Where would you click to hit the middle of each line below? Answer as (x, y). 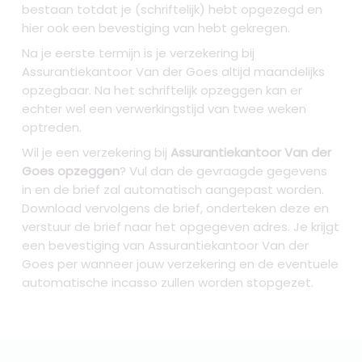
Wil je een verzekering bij (97, 153)
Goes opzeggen (71, 171)
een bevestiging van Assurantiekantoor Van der (166, 246)
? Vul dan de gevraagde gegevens (224, 171)
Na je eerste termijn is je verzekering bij (139, 53)
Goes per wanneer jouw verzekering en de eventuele (181, 264)
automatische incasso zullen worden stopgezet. (168, 283)
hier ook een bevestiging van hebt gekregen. (156, 28)
